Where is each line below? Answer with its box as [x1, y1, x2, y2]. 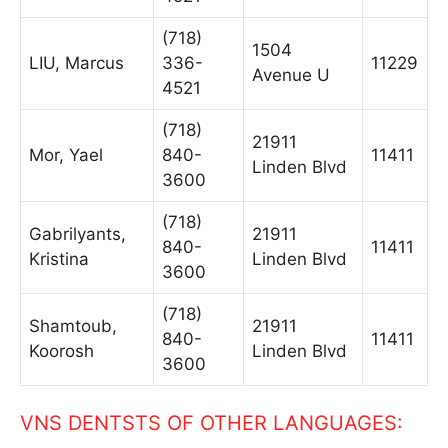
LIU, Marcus [29, 52, 124, 73]
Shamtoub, [29, 315, 117, 336]
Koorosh [29, 340, 94, 361]
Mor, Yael [29, 144, 103, 165]
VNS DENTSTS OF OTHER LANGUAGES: [20, 411, 403, 435]
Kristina [29, 248, 89, 269]
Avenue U [252, 64, 330, 85]
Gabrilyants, [29, 223, 126, 244]
